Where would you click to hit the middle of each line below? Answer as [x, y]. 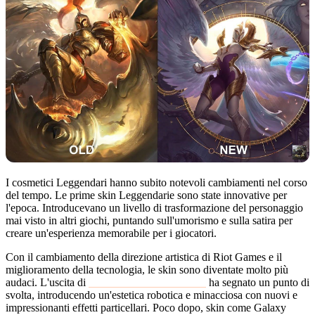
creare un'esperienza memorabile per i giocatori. [111, 233]
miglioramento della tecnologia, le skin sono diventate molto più [147, 269]
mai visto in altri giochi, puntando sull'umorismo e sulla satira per [149, 220]
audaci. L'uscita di [47, 282]
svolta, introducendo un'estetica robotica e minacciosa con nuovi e [152, 295]
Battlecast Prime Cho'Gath [147, 282]
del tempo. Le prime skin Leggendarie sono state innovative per [146, 195]
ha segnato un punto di [258, 282]
